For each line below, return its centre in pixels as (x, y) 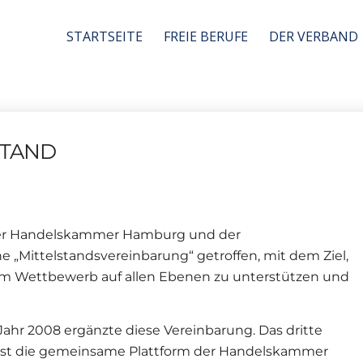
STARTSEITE (105, 36)
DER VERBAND (314, 36)
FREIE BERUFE (206, 36)
